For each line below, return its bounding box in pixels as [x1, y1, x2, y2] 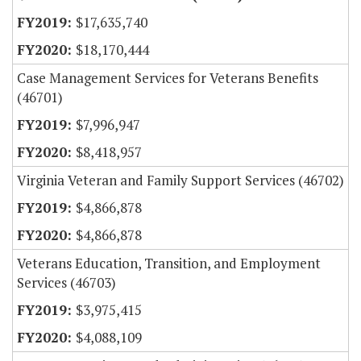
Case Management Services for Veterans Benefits [17, 68, 318, 88]
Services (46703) [17, 273, 116, 293]
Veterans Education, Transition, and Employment [17, 254, 321, 273]
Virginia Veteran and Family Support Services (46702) [17, 171, 344, 190]
